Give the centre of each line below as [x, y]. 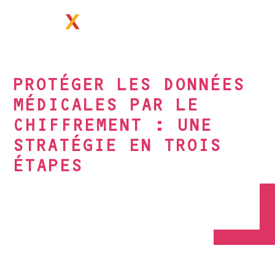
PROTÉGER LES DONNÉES [128, 84]
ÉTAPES [47, 165]
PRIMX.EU [118, 25]
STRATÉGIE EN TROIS [117, 145]
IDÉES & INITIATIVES [70, 200]
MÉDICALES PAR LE [105, 104]
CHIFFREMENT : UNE [112, 124]
